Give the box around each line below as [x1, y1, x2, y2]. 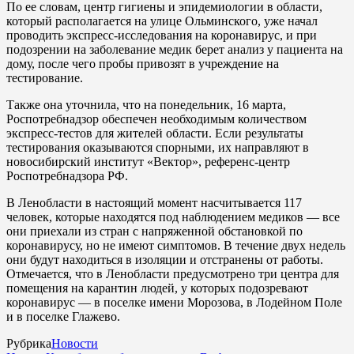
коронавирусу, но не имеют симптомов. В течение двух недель [6, 238, 345, 252]
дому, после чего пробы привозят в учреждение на [6, 56, 279, 70]
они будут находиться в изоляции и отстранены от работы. [6, 252, 323, 266]
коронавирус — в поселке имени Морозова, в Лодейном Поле [6, 295, 342, 309]
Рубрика [6, 336, 51, 350]
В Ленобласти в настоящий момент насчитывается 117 [6, 195, 302, 209]
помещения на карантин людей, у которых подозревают [6, 281, 308, 295]
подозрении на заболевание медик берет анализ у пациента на [6, 42, 343, 56]
